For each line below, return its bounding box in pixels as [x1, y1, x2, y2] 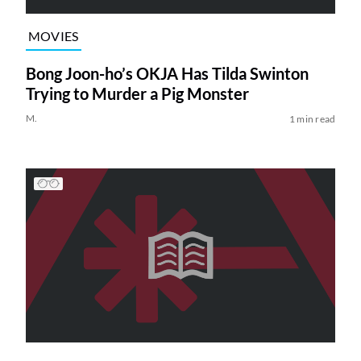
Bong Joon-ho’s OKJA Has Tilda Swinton [25, 63, 309, 83]
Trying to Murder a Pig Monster [25, 83, 249, 103]
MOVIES [27, 27, 79, 44]
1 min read [288, 112, 336, 125]
